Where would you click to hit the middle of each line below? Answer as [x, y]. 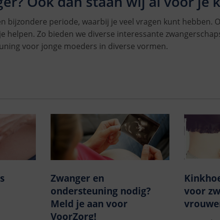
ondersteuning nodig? [100, 191]
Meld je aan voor [89, 204]
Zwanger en [77, 179]
